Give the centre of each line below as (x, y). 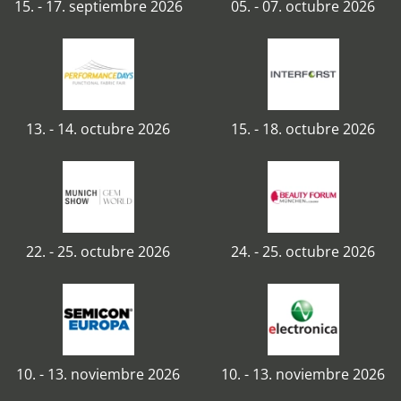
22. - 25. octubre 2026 (98, 252)
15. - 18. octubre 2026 (303, 129)
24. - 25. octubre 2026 (303, 252)
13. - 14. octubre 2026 (98, 129)
